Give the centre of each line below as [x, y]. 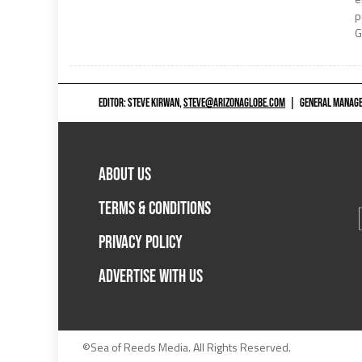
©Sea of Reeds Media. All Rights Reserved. [187, 347]
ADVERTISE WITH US [151, 277]
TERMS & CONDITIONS [155, 209]
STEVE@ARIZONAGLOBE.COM [234, 103]
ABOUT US [125, 175]
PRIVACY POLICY [141, 243]
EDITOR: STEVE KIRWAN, [141, 103]
